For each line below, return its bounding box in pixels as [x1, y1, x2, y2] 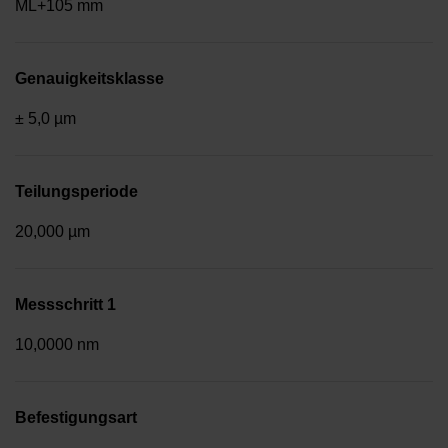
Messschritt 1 [15, 296, 116, 314]
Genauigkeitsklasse [15, 70, 164, 88]
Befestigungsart [15, 409, 137, 427]
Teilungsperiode [15, 183, 138, 201]
